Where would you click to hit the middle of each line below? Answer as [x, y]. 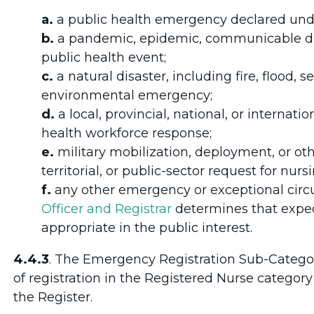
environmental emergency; [127, 95]
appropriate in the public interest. [147, 227]
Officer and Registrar [107, 209]
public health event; [104, 57]
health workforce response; [127, 133]
